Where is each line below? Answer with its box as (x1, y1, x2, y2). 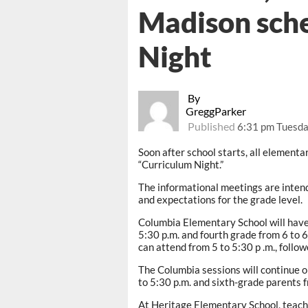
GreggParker (186, 104, 247, 118)
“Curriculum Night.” (138, 158, 223, 171)
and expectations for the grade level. (138, 193, 302, 206)
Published (186, 120, 238, 133)
